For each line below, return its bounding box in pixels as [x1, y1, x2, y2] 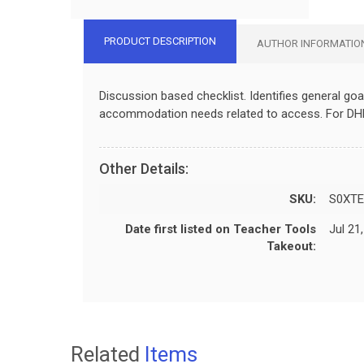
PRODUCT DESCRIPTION [104, 34, 216, 47]
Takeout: [266, 238, 316, 253]
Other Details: [99, 159, 188, 177]
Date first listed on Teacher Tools [125, 221, 316, 236]
